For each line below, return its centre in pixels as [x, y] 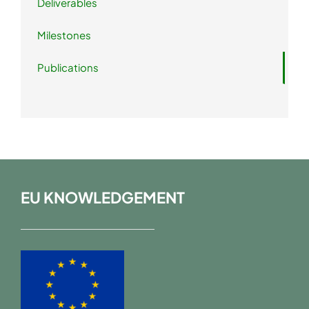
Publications [68, 67]
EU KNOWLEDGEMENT [102, 198]
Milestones [64, 34]
